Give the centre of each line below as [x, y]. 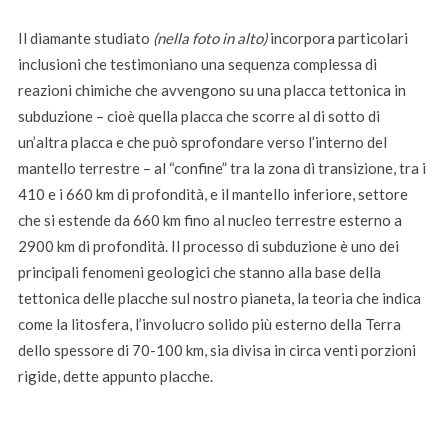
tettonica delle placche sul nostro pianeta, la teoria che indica [219, 297]
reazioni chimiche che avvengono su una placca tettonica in [211, 89]
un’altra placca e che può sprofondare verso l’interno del [202, 141]
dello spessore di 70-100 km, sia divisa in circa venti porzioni [216, 349]
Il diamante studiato [85, 37]
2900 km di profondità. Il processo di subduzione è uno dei [208, 245]
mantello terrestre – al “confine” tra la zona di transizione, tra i [221, 167]
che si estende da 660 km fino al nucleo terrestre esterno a [209, 219]
